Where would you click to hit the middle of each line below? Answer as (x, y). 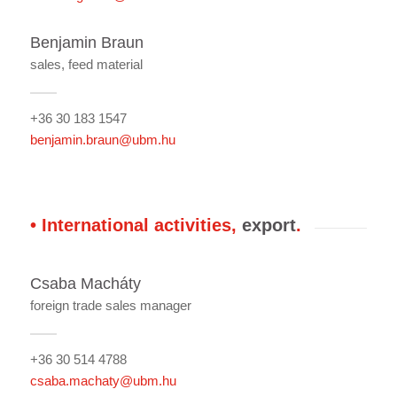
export (266, 225)
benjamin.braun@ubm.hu (102, 139)
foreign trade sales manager (110, 305)
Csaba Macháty (85, 284)
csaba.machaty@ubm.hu (103, 380)
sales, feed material (86, 64)
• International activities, (133, 225)
